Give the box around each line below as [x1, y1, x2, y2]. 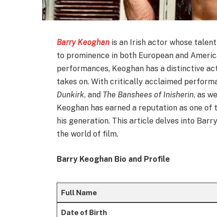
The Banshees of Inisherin [103, 90, 194, 99]
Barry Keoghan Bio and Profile [57, 154, 170, 164]
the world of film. [57, 129, 119, 139]
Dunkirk [57, 90, 85, 99]
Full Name [61, 188, 97, 197]
